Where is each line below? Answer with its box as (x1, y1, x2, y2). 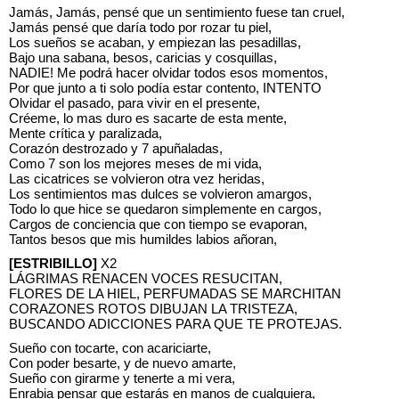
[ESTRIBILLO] (9, 256, 97, 271)
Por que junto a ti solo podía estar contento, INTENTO (9, 80, 322, 95)
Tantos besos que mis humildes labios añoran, (9, 232, 277, 247)
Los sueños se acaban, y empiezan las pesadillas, (9, 35, 301, 50)
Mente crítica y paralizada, (9, 126, 162, 141)
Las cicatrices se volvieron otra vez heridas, (9, 171, 265, 186)
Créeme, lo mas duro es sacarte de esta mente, (9, 110, 287, 126)
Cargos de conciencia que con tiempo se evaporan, (9, 216, 307, 232)
